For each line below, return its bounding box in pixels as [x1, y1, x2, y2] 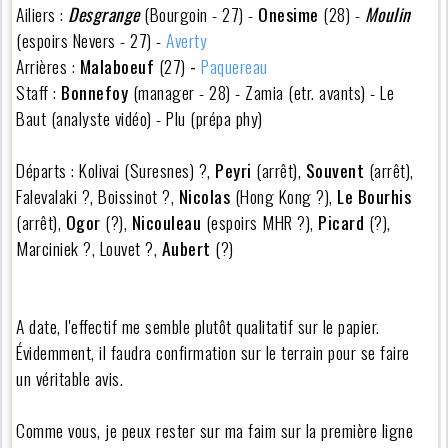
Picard [318, 208, 369, 235]
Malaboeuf [79, 52, 155, 79]
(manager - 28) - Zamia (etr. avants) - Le [128, 78, 395, 105]
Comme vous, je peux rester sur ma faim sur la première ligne [16, 416, 414, 443]
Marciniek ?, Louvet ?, [16, 234, 162, 261]
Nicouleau [131, 208, 202, 235]
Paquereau [201, 52, 268, 79]
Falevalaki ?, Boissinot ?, [16, 182, 179, 209]
